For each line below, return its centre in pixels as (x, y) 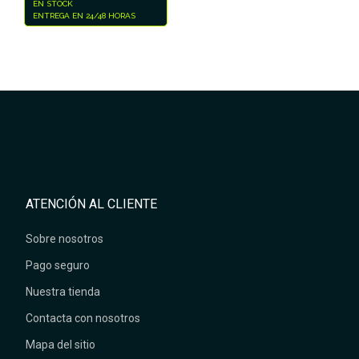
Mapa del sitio (61, 344)
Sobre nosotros (65, 238)
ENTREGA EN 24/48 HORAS (84, 15)
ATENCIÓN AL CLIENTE (92, 204)
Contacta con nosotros (83, 318)
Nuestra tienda (63, 291)
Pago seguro (58, 265)
